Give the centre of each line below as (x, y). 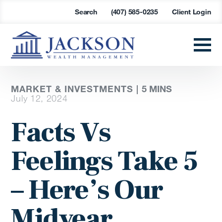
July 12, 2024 (39, 98)
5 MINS (157, 89)
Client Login (191, 12)
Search (86, 12)
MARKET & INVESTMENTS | (77, 89)
